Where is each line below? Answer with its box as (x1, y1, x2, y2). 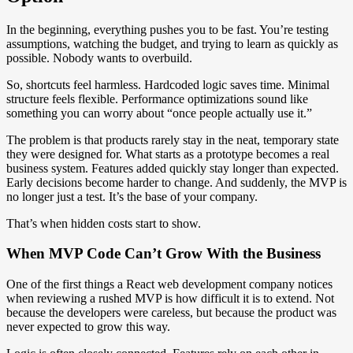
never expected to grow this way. (6, 320, 170, 334)
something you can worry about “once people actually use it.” (6, 106, 312, 120)
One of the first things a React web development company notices (6, 277, 333, 292)
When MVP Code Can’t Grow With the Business (6, 245, 321, 262)
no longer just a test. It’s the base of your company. (6, 189, 258, 203)
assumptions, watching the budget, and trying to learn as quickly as (6, 36, 338, 50)
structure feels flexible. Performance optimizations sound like (6, 91, 308, 106)
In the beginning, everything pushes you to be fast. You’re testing (6, 22, 329, 36)
